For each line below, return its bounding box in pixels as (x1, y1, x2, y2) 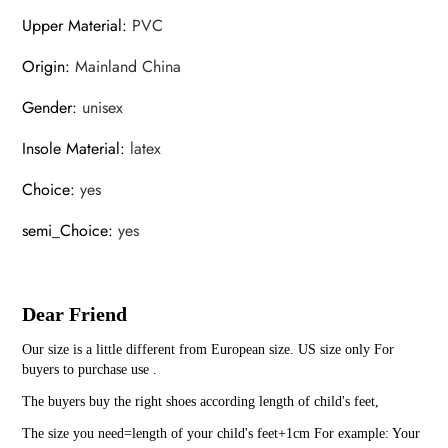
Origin (22, 55, 66, 79)
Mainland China (75, 55, 182, 79)
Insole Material (22, 137, 121, 161)
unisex (82, 96, 124, 120)
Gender (22, 96, 73, 120)
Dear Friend (22, 303, 128, 326)
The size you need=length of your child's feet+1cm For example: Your (22, 426, 421, 442)
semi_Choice (22, 219, 109, 243)
